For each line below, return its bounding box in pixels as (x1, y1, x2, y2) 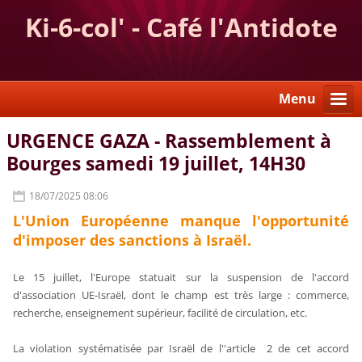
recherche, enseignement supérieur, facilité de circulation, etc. (13, 305, 308, 321)
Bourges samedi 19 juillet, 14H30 (6, 151, 306, 177)
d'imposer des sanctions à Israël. (13, 230, 252, 250)
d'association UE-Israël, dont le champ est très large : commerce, (13, 288, 349, 303)
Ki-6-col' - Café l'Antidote (24, 10, 338, 44)
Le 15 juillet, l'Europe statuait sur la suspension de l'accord (13, 270, 349, 285)
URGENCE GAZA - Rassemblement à (6, 128, 332, 154)
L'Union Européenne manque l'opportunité (13, 211, 349, 231)
